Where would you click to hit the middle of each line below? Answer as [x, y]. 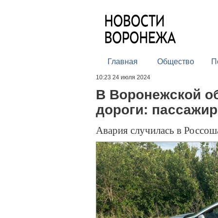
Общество [175, 62]
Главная [122, 62]
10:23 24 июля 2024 [123, 77]
